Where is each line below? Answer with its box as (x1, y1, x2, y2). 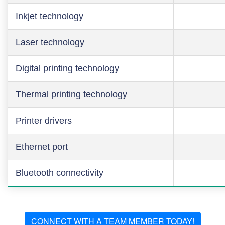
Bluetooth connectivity (16, 168, 103, 178)
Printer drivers (16, 116, 72, 126)
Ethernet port (16, 142, 68, 152)
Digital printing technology (16, 63, 119, 73)
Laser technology (16, 37, 84, 47)
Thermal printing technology (16, 89, 127, 99)
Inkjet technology (16, 11, 83, 21)
